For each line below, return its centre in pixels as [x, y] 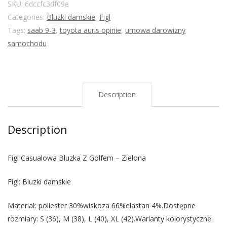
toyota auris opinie [90, 30]
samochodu [27, 43]
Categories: [27, 17]
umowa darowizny [155, 30]
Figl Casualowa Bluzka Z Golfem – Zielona [77, 158]
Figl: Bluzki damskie [39, 182]
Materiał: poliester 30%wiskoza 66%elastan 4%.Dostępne [102, 205]
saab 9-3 [42, 30]
